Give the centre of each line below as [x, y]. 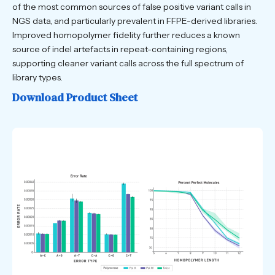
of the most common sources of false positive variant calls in [132, 7]
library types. [37, 78]
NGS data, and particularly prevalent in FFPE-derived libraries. [135, 21]
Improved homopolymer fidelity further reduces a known [126, 35]
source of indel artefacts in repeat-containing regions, [120, 49]
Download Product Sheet [75, 98]
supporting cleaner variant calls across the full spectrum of [128, 64]
